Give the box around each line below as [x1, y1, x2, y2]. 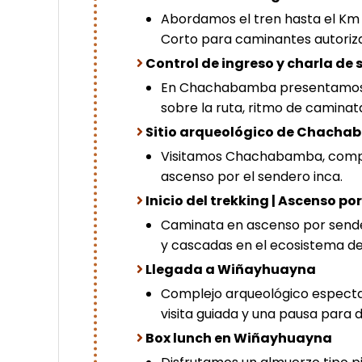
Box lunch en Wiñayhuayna [145, 329, 333, 348]
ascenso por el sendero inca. [161, 167, 343, 187]
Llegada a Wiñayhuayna [145, 260, 317, 280]
